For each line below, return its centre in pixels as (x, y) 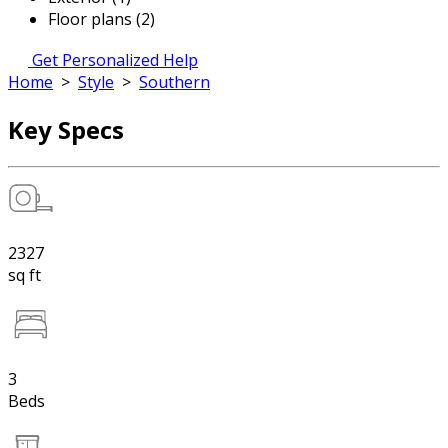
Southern (174, 82)
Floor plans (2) (101, 19)
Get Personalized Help (115, 60)
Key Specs (66, 129)
